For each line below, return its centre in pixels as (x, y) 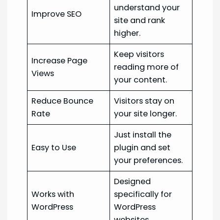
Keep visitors (139, 55)
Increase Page (60, 61)
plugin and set (142, 148)
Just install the (143, 135)
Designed (133, 182)
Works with (53, 194)
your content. (141, 80)
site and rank (140, 21)
